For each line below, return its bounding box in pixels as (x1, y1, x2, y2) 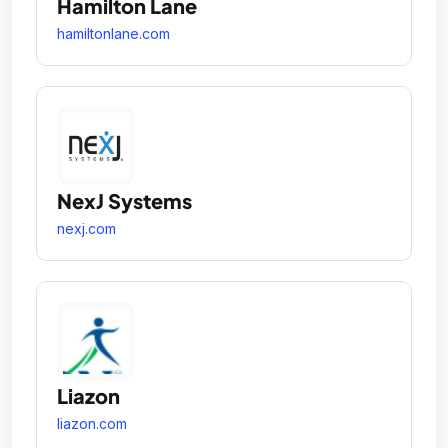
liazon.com (57, 415, 127, 433)
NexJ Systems (57, 188, 192, 214)
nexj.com (57, 220, 116, 238)
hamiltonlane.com (57, 25, 170, 43)
